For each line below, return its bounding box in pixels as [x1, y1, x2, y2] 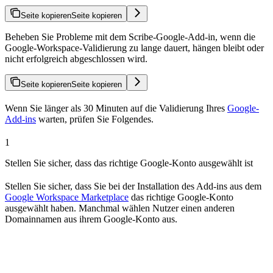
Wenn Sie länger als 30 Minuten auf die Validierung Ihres [5, 102, 227, 113]
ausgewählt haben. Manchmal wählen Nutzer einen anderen [5, 202, 235, 213]
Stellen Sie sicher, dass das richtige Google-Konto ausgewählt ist [5, 157, 253, 168]
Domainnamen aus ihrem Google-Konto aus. [5, 213, 177, 224]
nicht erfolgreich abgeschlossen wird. [5, 53, 147, 64]
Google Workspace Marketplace [5, 191, 129, 202]
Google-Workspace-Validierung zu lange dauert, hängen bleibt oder [5, 42, 264, 53]
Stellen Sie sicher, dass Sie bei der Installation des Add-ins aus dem [5, 180, 261, 191]
